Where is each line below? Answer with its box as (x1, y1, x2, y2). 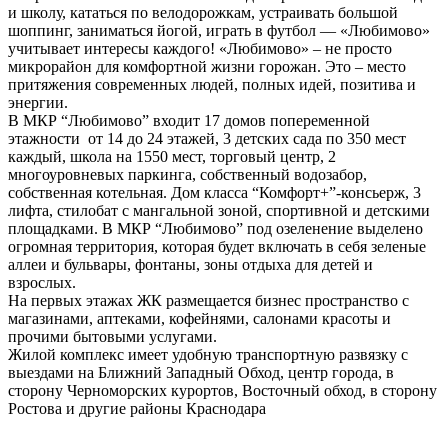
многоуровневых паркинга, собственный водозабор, (8, 166, 367, 184)
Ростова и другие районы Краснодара (8, 400, 266, 418)
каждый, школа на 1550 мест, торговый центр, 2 (8, 148, 336, 166)
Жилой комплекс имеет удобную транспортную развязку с (8, 346, 408, 364)
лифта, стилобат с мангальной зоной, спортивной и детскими (8, 202, 430, 220)
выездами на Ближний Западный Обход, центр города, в (8, 364, 394, 382)
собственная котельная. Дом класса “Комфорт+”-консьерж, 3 (8, 184, 421, 202)
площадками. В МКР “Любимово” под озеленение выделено (8, 220, 423, 238)
